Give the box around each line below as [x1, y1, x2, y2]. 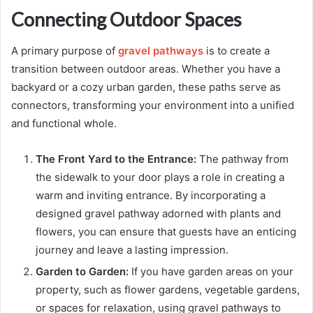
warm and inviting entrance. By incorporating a [36, 188, 265, 202]
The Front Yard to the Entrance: [36, 152, 199, 166]
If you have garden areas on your [131, 264, 293, 278]
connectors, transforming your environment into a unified [11, 98, 294, 112]
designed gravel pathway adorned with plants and [36, 206, 281, 220]
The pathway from [199, 152, 289, 166]
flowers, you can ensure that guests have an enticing [36, 224, 296, 238]
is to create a [203, 43, 270, 57]
